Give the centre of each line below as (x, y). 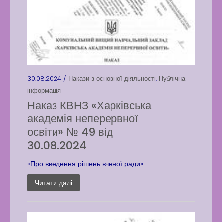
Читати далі (54, 183)
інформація (44, 90)
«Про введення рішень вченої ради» (85, 164)
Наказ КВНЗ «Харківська (89, 105)
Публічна (172, 79)
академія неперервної (83, 119)
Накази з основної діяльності (112, 79)
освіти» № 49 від (70, 132)
